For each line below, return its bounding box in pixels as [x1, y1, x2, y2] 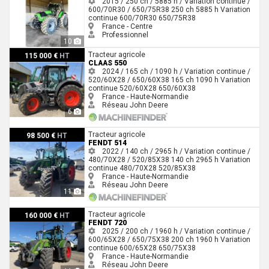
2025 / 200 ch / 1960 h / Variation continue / [100, 226, 250, 235]
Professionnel [100, 30, 148, 39]
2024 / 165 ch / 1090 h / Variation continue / [100, 67, 250, 76]
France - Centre [100, 22, 153, 31]
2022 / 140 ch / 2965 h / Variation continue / [100, 147, 250, 156]
